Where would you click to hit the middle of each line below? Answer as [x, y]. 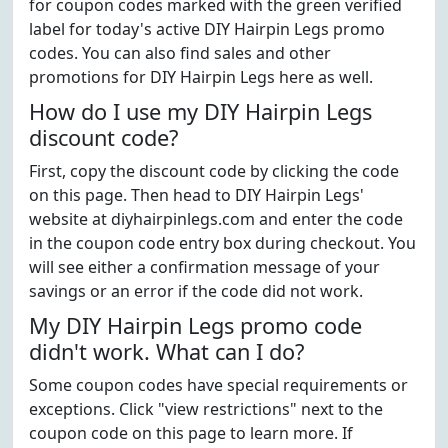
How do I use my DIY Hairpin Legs [200, 111]
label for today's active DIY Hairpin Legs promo [207, 29]
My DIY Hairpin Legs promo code [195, 325]
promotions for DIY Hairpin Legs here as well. [201, 77]
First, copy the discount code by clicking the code [214, 171]
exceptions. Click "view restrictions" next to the [206, 409]
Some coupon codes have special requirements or [218, 385]
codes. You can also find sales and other [180, 53]
